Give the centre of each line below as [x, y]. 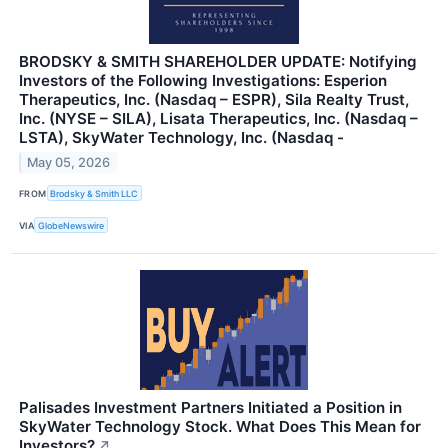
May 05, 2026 [69, 162]
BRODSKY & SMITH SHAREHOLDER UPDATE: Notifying [218, 61]
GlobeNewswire [71, 225]
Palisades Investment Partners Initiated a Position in [210, 408]
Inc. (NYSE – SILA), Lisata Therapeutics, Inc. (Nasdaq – [218, 118]
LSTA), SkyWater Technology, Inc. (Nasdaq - [181, 137]
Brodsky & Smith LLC [94, 193]
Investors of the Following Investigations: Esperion [203, 80]
